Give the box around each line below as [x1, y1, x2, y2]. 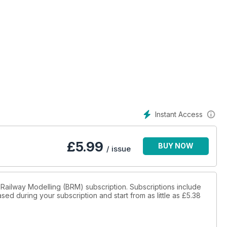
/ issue [106, 144, 131, 154]
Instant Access [155, 110, 203, 119]
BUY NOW [158, 141, 194, 150]
